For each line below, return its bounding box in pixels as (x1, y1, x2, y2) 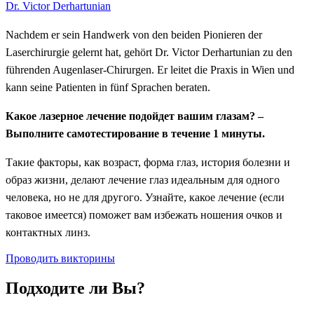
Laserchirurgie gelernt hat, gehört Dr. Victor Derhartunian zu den (6, 46, 292, 59)
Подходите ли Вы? (6, 278, 145, 297)
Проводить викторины (6, 252, 115, 265)
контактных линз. (6, 226, 90, 239)
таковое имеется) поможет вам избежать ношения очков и (6, 209, 282, 221)
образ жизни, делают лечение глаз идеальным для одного (6, 174, 280, 186)
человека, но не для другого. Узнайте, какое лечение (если (6, 191, 285, 204)
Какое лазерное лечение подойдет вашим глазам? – (6, 110, 264, 123)
